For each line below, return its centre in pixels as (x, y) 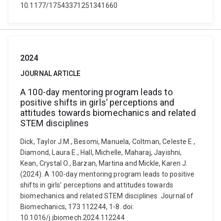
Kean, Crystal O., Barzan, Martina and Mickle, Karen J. (104, 163)
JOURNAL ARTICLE (51, 74)
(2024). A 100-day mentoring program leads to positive (108, 174)
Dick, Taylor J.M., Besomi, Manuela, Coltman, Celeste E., (108, 142)
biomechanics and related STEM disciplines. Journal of (107, 196)
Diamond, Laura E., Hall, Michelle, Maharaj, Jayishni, (101, 152)
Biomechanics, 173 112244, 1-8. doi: (77, 207)
